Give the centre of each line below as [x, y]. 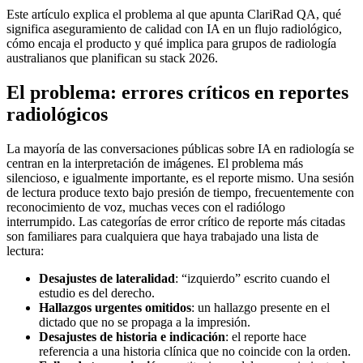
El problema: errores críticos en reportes [177, 92]
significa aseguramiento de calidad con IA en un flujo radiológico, [174, 28]
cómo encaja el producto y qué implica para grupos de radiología [171, 43]
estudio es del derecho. [97, 293]
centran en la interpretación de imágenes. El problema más [155, 163]
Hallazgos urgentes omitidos [115, 307]
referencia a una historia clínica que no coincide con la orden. [195, 351]
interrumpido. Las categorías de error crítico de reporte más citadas [176, 221]
